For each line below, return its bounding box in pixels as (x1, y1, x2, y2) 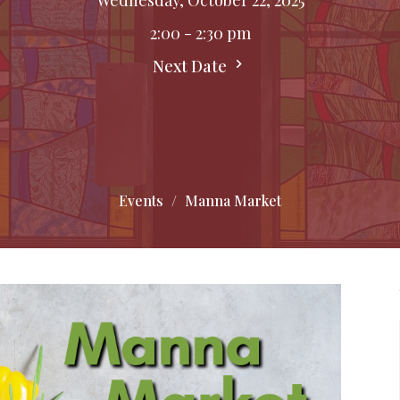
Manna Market (185, 190, 281, 210)
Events (119, 190, 163, 210)
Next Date (153, 54, 230, 77)
